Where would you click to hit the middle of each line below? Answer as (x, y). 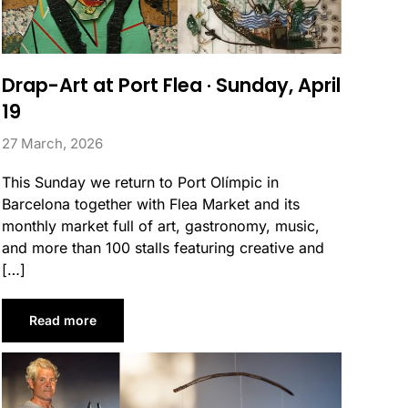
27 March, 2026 (52, 143)
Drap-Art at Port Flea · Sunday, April (171, 85)
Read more (63, 320)
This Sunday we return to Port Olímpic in (140, 182)
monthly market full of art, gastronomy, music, (161, 225)
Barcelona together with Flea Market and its (151, 204)
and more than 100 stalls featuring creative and (163, 247)
